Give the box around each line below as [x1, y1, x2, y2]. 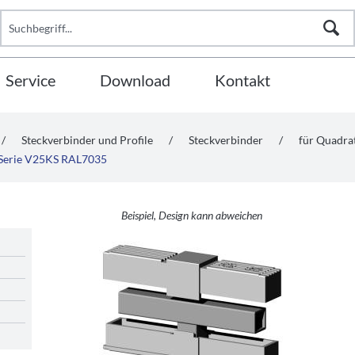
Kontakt [215, 71, 270, 90]
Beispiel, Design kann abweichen [121, 208, 263, 222]
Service [6, 71, 55, 90]
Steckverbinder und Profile [21, 133, 153, 147]
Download [100, 71, 170, 90]
